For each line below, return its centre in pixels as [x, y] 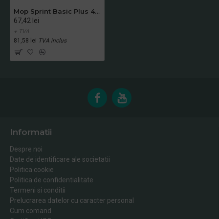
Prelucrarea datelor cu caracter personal [72, 200]
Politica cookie [32, 169]
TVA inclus [52, 40]
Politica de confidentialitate [52, 180]
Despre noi [26, 149]
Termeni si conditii [38, 190]
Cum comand [31, 210]
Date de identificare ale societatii [60, 159]
